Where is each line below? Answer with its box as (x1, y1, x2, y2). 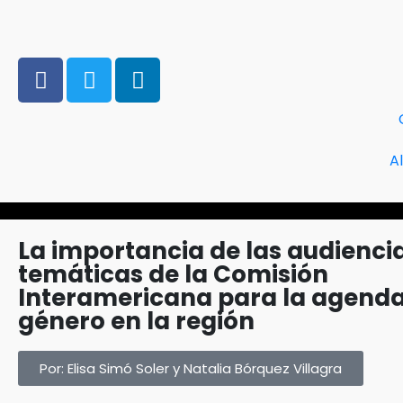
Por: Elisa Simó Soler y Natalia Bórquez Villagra (40, 359, 342, 378)
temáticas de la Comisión (18, 258, 328, 291)
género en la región (18, 305, 255, 337)
